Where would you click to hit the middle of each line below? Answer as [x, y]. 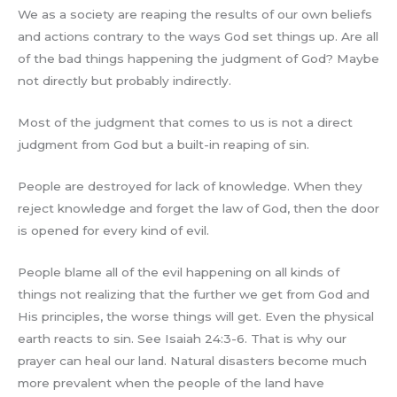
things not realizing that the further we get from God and [194, 294]
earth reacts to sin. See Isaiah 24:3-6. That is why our [182, 338]
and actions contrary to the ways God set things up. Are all [198, 37]
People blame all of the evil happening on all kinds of [179, 272]
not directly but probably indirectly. [125, 81]
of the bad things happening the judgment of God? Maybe [198, 59]
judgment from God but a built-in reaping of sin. [163, 144]
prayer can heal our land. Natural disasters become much [192, 360]
